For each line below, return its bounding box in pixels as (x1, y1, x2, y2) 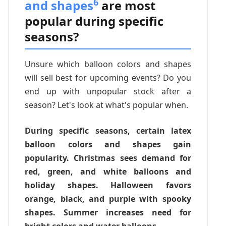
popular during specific (25, 12, 163, 29)
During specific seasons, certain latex (25, 125, 191, 136)
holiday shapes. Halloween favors (25, 179, 191, 191)
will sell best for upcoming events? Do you (25, 72, 191, 83)
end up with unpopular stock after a (25, 85, 191, 97)
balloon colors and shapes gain (25, 138, 191, 150)
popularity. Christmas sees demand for (25, 152, 191, 163)
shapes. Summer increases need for (25, 206, 191, 218)
